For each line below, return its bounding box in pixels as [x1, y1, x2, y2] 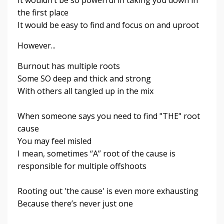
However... [17, 39, 55, 51]
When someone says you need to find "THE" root [17, 110, 200, 121]
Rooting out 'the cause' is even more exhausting [17, 185, 198, 196]
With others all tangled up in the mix [17, 85, 153, 96]
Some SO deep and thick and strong [17, 72, 151, 84]
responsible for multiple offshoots [17, 160, 146, 171]
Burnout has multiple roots [17, 60, 120, 71]
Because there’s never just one [17, 197, 133, 209]
